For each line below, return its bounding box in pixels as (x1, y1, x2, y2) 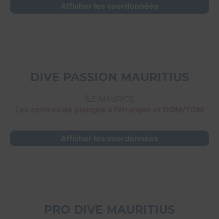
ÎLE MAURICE (85, 94, 134, 104)
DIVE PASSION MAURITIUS (30, 70, 189, 85)
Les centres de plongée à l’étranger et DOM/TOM (15, 105, 204, 115)
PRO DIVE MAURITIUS (44, 203, 175, 217)
